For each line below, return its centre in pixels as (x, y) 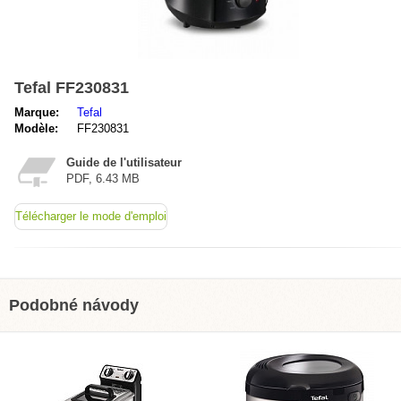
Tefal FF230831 (72, 88)
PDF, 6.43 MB (103, 179)
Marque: (37, 112)
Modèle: (36, 128)
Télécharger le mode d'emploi (91, 216)
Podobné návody (74, 305)
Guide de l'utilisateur (124, 162)
